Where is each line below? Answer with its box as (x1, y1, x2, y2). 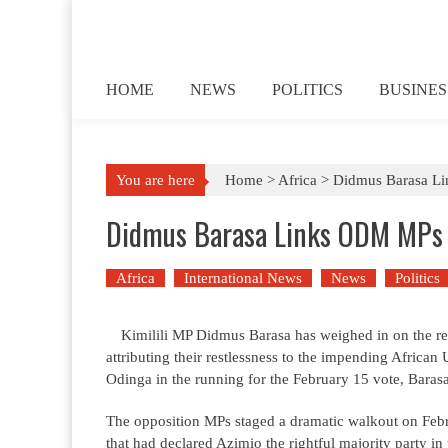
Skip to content (72, 3, 166, 19)
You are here (116, 172, 195, 188)
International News (184, 270, 302, 286)
